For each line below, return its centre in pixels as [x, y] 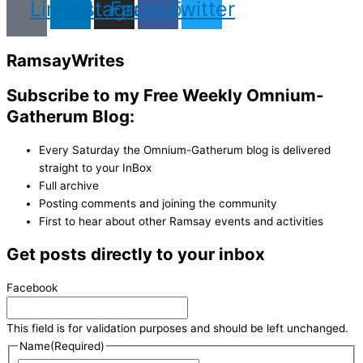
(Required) [78, 346]
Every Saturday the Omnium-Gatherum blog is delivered [185, 150]
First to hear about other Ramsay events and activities [181, 222]
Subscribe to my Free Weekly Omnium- [165, 96]
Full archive [69, 186]
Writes [98, 60]
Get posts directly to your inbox [136, 254]
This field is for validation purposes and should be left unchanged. [177, 329]
